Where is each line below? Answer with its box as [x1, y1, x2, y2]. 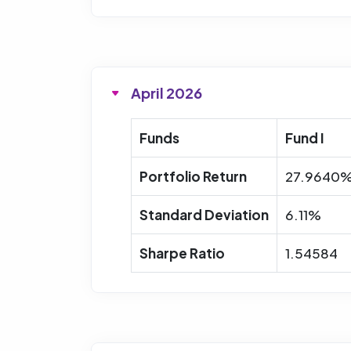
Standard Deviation [139, 205, 269, 223]
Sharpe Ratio [139, 244, 225, 262]
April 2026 [131, 83, 202, 102]
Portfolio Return [139, 167, 247, 185]
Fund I [285, 128, 324, 147]
